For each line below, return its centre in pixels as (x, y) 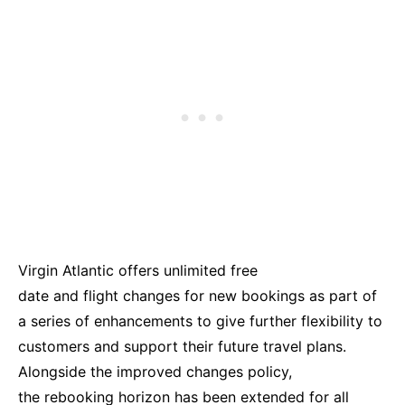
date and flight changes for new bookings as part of (198, 295)
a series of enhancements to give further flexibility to (200, 320)
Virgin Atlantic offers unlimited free (138, 270)
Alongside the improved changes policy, (155, 371)
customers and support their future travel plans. (187, 346)
